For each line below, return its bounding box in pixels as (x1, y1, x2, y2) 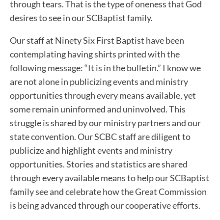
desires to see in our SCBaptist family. (10, 12, 153, 23)
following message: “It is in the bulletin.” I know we (10, 62, 201, 73)
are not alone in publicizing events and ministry (10, 76, 188, 87)
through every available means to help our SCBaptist (10, 172, 209, 183)
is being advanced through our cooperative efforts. (10, 199, 200, 211)
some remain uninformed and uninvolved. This (10, 103, 186, 114)
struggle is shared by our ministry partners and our (10, 117, 201, 128)
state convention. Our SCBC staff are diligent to (10, 131, 191, 142)
